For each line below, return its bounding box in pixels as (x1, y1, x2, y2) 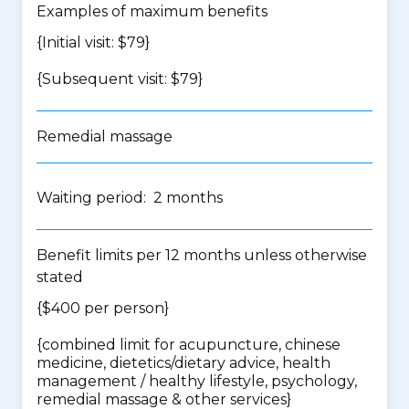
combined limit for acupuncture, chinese (42, 336, 341, 353)
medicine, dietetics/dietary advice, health (37, 354, 330, 372)
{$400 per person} (37, 299, 169, 317)
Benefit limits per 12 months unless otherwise (37, 246, 367, 264)
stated (37, 268, 83, 286)
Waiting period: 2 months (37, 189, 223, 206)
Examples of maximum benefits (37, 3, 267, 20)
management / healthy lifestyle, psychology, (37, 372, 357, 390)
